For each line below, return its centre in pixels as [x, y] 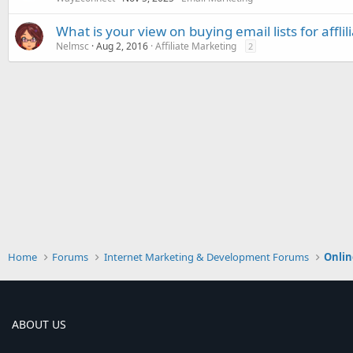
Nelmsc [72, 46]
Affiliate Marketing [196, 46]
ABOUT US [39, 324]
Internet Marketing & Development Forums [206, 257]
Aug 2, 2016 [122, 46]
